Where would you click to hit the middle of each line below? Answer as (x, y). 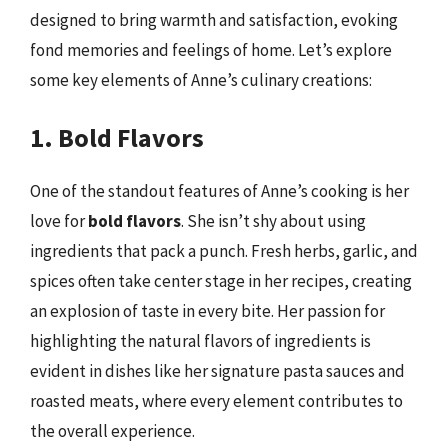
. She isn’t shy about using (273, 221)
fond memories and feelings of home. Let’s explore (211, 49)
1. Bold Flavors (117, 137)
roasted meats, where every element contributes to (216, 401)
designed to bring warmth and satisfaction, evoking (214, 19)
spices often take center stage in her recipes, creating (221, 281)
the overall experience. (112, 431)
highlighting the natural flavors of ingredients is (200, 341)
